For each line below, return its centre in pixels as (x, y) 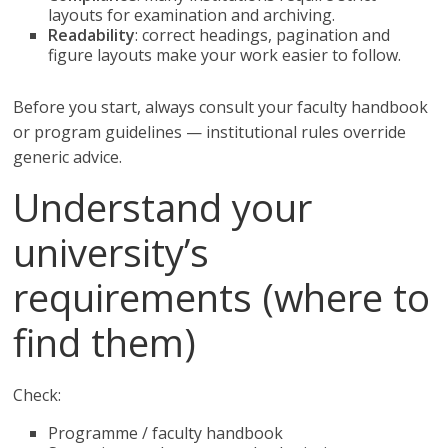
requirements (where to (222, 297)
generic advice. (68, 157)
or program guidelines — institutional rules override (210, 132)
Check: (37, 395)
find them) (105, 342)
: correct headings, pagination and (263, 35)
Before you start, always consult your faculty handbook (221, 107)
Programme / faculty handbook (166, 433)
